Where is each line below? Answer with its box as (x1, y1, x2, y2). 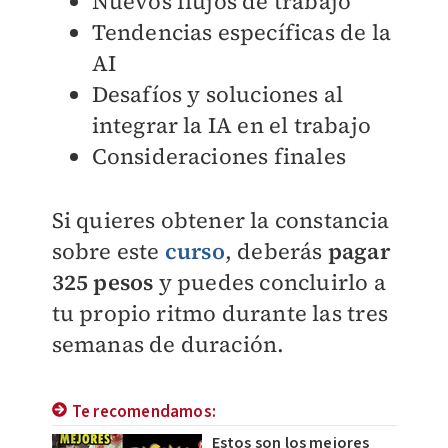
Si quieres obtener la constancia (51, 204, 389, 235)
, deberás (224, 235, 328, 266)
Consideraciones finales (91, 140, 347, 171)
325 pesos (51, 266, 154, 297)
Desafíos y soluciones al (91, 78, 344, 109)
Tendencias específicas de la (91, 16, 392, 47)
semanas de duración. (51, 328, 285, 359)
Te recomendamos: (71, 399, 216, 424)
